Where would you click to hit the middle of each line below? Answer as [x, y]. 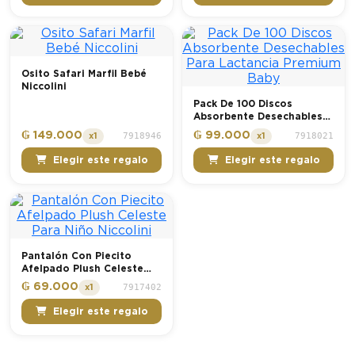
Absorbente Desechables [258, 117]
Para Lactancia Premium [257, 130]
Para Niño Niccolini [71, 281]
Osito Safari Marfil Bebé [84, 74]
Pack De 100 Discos [243, 104]
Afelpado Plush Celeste [82, 268]
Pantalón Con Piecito [76, 256]
